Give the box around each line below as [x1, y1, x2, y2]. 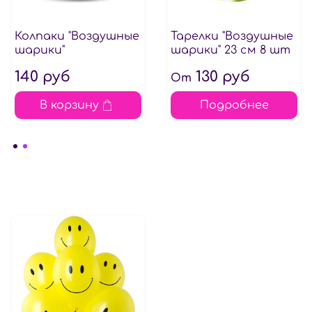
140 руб [14, 69, 70, 86]
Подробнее [199, 99, 269, 112]
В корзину [39, 99, 99, 112]
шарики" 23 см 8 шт [170, 44, 290, 57]
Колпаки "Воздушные [14, 30, 139, 43]
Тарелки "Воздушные [170, 30, 293, 43]
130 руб [191, 69, 250, 86]
